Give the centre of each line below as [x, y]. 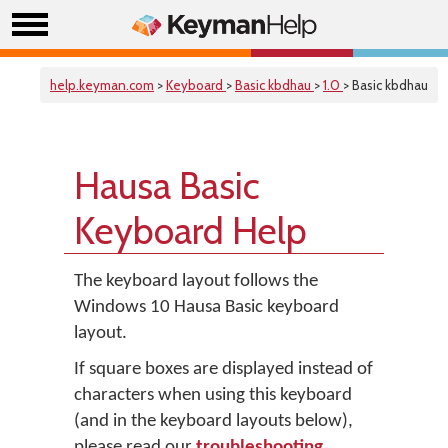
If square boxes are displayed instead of [223, 369]
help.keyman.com [102, 85]
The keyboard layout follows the [196, 281]
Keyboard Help [190, 230]
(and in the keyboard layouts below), [213, 421]
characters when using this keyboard [213, 395]
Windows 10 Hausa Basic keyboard [206, 307]
